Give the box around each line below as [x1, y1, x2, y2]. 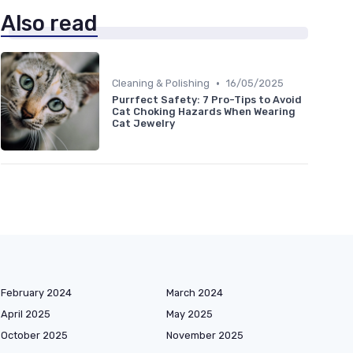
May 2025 [166, 308, 213, 321]
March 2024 [166, 287, 223, 299]
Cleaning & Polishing [112, 77, 210, 90]
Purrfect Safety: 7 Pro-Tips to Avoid [112, 94, 302, 106]
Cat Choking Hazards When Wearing [112, 106, 295, 118]
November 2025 [166, 329, 243, 342]
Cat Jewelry [112, 117, 175, 130]
